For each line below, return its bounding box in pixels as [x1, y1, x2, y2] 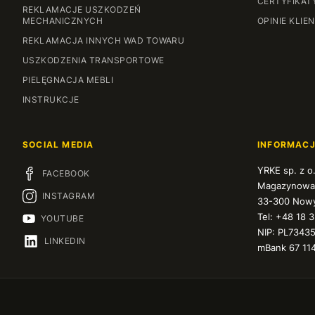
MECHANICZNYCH [22, 15, 103, 26]
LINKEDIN [44, 236, 86, 246]
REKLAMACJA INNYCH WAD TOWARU [22, 35, 185, 46]
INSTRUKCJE [22, 94, 79, 105]
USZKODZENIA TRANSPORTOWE [22, 55, 165, 65]
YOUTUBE [40, 213, 84, 224]
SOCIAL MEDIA [22, 139, 94, 150]
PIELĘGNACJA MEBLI [22, 75, 114, 85]
